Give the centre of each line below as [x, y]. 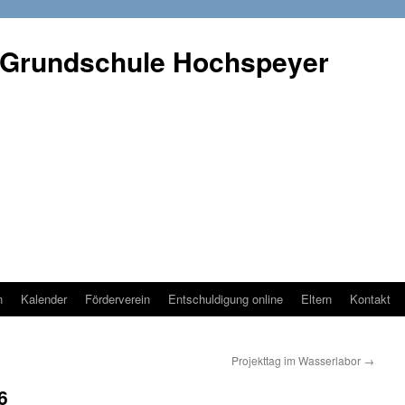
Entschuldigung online [226, 299]
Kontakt [370, 299]
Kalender [44, 299]
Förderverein [118, 299]
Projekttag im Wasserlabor [297, 360]
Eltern [316, 299]
